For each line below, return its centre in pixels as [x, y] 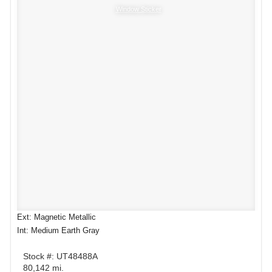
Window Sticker [138, 9]
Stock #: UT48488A [60, 256]
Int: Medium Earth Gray [58, 230]
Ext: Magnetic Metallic [56, 217]
